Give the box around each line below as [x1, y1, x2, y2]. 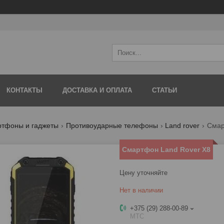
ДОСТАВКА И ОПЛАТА [62, 86, 132, 94]
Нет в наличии [119, 186, 163, 194]
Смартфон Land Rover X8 [122, 145, 210, 154]
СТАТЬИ [152, 86, 177, 94]
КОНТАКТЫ [6, 86, 42, 94]
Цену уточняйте [119, 169, 167, 177]
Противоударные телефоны [65, 121, 158, 130]
